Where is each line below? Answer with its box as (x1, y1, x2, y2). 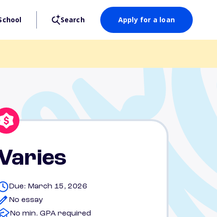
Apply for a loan (118, 15, 175, 24)
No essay (9, 196, 43, 204)
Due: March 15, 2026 (9, 183, 87, 190)
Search (60, 15, 85, 24)
